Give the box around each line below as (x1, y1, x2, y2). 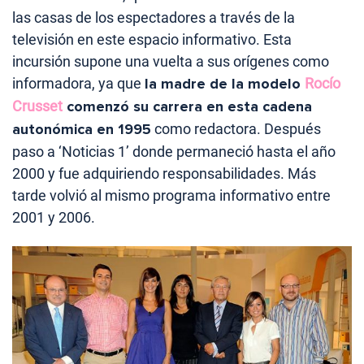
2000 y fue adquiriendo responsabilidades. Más (12, 165, 316, 183)
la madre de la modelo (145, 75, 305, 93)
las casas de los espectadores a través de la (12, 9, 295, 27)
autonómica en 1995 (12, 120, 151, 139)
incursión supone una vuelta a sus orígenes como (12, 53, 329, 71)
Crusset (12, 97, 63, 115)
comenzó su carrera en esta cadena (63, 97, 312, 116)
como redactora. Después (151, 120, 321, 138)
